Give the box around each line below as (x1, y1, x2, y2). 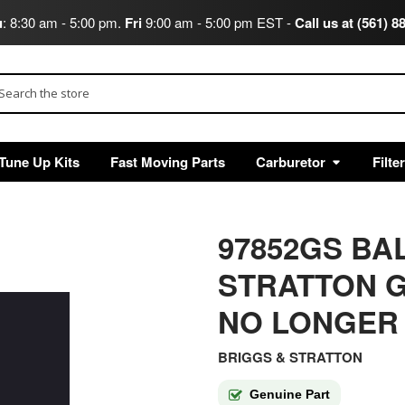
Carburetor (255, 151, 325, 172)
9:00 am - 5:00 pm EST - (141, 12, 295, 32)
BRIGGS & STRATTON (217, 347, 363, 368)
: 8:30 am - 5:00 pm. (2, 12, 125, 32)
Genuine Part (249, 387, 330, 402)
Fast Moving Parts (109, 151, 225, 172)
